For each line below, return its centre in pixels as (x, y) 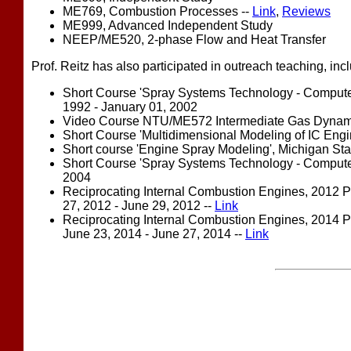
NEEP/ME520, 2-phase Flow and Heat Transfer (194, 39)
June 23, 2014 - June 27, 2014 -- (154, 233)
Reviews (306, 11)
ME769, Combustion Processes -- (157, 11)
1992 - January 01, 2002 (130, 107)
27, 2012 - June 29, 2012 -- (139, 205)
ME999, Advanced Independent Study (168, 25)
